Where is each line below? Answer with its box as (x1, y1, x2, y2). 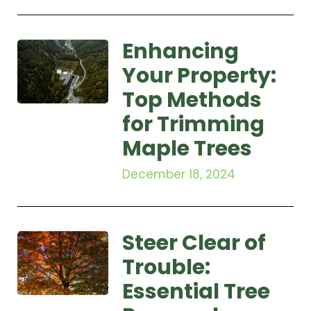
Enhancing (122, 37, 239, 67)
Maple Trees (122, 134, 253, 164)
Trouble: (122, 253, 211, 283)
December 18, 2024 (122, 166, 236, 183)
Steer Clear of (122, 228, 267, 258)
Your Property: (122, 61, 277, 91)
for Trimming (122, 110, 265, 140)
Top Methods (122, 85, 262, 115)
